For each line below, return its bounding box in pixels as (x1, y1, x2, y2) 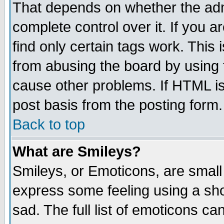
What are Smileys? (12, 143, 141, 159)
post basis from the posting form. (12, 97, 222, 113)
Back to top (12, 116, 85, 132)
